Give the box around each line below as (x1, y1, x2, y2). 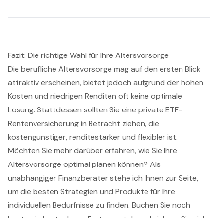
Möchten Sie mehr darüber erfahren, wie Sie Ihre (8, 145, 177, 156)
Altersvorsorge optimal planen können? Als (8, 159, 161, 169)
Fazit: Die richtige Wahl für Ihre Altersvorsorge (8, 50, 169, 60)
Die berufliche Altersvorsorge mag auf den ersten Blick (8, 63, 200, 74)
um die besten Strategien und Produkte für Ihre (8, 186, 175, 197)
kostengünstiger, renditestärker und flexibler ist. (8, 131, 178, 142)
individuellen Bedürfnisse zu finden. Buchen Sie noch (8, 200, 190, 210)
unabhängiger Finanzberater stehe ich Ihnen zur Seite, (8, 172, 198, 183)
